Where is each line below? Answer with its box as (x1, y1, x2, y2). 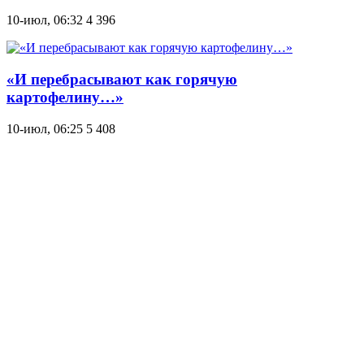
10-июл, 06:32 (6, 13, 83, 28)
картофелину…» (6, 88, 123, 106)
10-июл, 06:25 (6, 121, 83, 136)
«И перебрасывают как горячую (6, 70, 237, 88)
